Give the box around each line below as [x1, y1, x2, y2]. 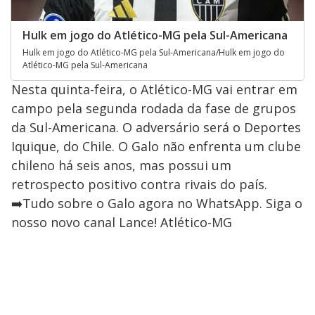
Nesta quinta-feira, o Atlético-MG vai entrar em [11, 80, 297, 98]
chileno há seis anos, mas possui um [11, 156, 231, 174]
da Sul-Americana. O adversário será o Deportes [11, 118, 301, 136]
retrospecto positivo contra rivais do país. [11, 175, 267, 193]
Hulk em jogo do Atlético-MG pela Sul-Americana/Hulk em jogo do [22, 46, 285, 58]
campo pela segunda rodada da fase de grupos [11, 99, 296, 117]
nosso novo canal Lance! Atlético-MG [11, 213, 232, 231]
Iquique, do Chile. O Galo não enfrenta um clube [11, 137, 301, 155]
